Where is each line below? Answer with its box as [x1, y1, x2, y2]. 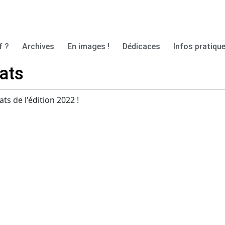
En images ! [67, 42, 110, 51]
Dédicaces [123, 42, 161, 51]
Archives [22, 42, 55, 51]
